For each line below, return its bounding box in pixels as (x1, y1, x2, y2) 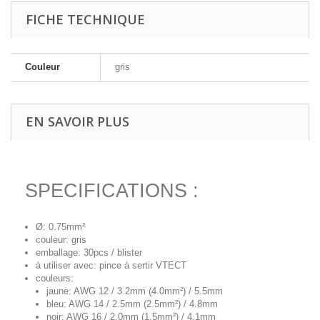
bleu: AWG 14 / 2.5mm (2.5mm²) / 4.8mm (46, 299, 218, 309)
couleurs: (36, 273, 74, 284)
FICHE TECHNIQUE (26, 11, 145, 28)
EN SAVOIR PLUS (26, 113, 129, 130)
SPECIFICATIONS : (25, 180, 199, 201)
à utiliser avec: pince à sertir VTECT (36, 260, 186, 271)
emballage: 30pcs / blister (36, 247, 142, 258)
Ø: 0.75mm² (36, 221, 85, 232)
